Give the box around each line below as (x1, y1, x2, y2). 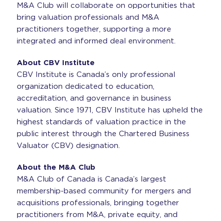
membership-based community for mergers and (16, 186, 191, 195)
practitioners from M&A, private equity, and (16, 210, 178, 219)
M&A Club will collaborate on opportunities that (16, 1, 195, 10)
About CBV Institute (16, 58, 95, 67)
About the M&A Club (16, 163, 95, 172)
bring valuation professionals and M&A (16, 13, 159, 22)
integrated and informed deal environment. (16, 37, 176, 45)
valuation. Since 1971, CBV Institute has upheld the (16, 106, 203, 114)
